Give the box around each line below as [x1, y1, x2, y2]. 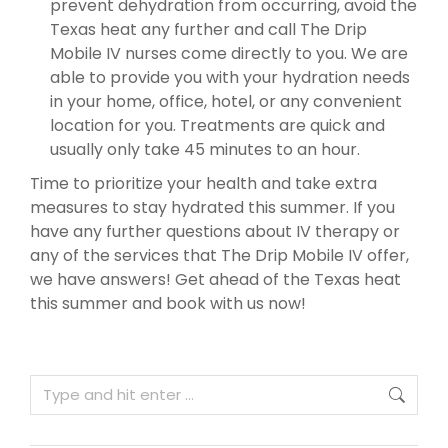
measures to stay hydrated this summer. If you [30, 195, 395, 219]
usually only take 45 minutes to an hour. [50, 137, 360, 161]
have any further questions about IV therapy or [30, 219, 400, 243]
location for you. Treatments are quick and [50, 113, 385, 137]
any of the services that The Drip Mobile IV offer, [30, 243, 409, 267]
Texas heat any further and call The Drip [50, 17, 367, 41]
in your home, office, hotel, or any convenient [50, 89, 402, 113]
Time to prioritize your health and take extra [30, 171, 377, 195]
